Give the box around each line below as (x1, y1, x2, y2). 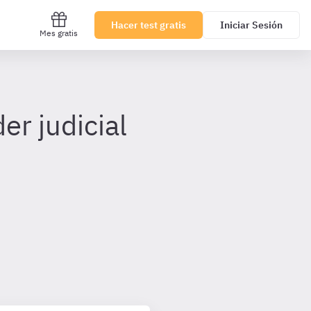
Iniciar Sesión (220, 19, 283, 31)
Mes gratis (40, 28, 78, 38)
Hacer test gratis (111, 19, 186, 31)
